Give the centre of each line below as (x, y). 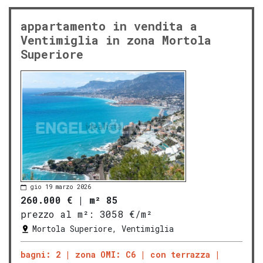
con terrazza (180, 254)
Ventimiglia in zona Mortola (116, 40)
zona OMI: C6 (105, 254)
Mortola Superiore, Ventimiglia (103, 228)
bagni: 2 (41, 254)
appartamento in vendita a (109, 26)
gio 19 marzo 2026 (60, 187)
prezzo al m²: (57, 214)
